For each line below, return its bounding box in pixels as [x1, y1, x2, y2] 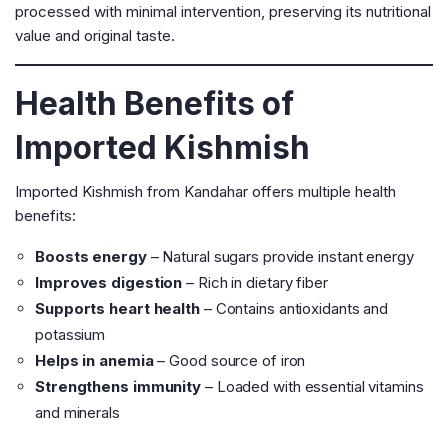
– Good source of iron [153, 351, 306, 370]
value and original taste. [15, 26, 175, 45]
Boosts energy [35, 247, 147, 266]
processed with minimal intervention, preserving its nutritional [15, 2, 431, 21]
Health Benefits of [15, 84, 294, 123]
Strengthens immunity [35, 377, 201, 396]
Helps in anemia [35, 351, 154, 370]
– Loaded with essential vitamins [201, 377, 424, 396]
